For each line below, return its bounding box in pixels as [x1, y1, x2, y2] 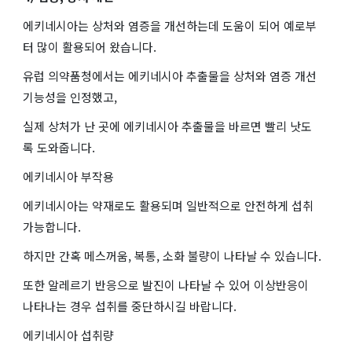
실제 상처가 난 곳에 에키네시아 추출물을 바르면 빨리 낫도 [23, 117, 312, 134]
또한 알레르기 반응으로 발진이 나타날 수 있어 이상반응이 [23, 276, 309, 293]
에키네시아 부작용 [23, 167, 114, 185]
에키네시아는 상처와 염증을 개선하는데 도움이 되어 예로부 [23, 16, 317, 34]
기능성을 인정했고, [23, 88, 117, 105]
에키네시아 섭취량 [23, 326, 114, 343]
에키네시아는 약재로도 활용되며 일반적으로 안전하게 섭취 [23, 196, 313, 214]
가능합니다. [23, 218, 81, 235]
